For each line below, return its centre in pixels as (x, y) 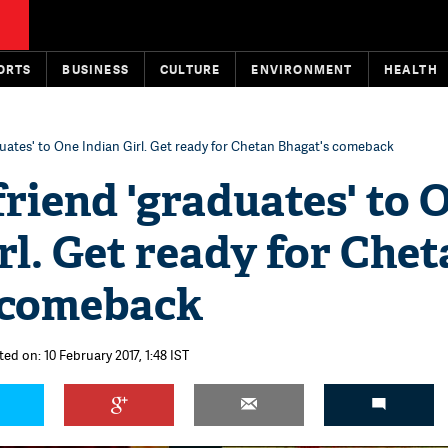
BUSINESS (96, 69)
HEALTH (410, 69)
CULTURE (190, 69)
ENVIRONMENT (302, 69)
